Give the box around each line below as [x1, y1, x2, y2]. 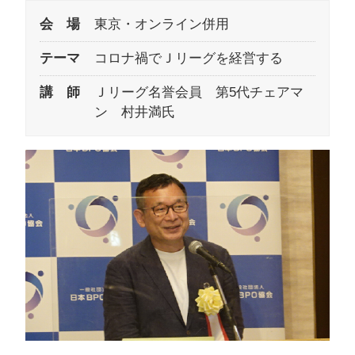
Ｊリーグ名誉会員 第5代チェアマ [94, 85, 303, 101]
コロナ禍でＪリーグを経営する [94, 51, 283, 67]
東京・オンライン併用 [94, 17, 229, 32]
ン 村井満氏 [94, 105, 175, 120]
